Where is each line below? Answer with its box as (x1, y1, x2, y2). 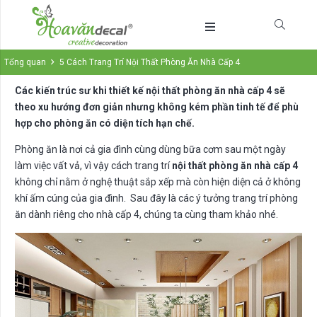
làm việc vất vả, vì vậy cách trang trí (15, 160, 172, 172)
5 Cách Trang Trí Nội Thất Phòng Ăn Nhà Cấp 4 (59, 57, 241, 67)
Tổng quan (4, 57, 46, 67)
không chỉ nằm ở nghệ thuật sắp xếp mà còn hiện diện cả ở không (15, 176, 301, 188)
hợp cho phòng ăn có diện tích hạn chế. (15, 117, 195, 129)
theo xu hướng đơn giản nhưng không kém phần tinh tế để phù (15, 101, 299, 113)
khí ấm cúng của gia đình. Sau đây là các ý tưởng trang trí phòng (15, 192, 298, 204)
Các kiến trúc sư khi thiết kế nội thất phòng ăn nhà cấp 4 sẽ (15, 85, 285, 97)
